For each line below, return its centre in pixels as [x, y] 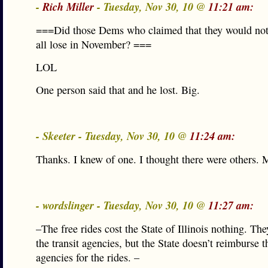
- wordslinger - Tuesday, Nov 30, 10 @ [122, 205]
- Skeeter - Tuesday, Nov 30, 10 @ [113, 136]
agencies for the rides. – [88, 257]
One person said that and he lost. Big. [118, 90]
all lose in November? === [94, 44]
